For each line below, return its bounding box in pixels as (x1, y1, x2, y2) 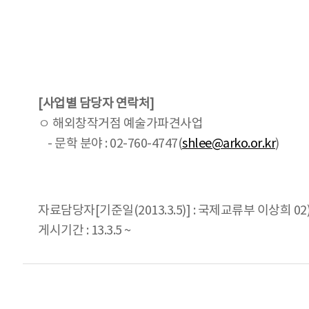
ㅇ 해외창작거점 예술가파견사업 (38, 116, 203, 131)
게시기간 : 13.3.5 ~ (38, 223, 131, 238)
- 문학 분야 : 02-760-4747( (38, 136, 182, 151)
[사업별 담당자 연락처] (38, 96, 154, 111)
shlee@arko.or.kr (182, 136, 275, 151)
